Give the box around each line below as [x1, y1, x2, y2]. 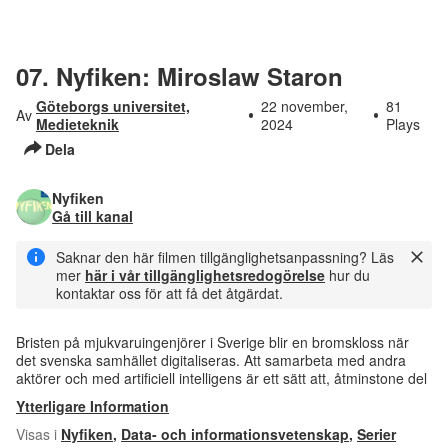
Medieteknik [36, 114, 119, 134]
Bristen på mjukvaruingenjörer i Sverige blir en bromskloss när [16, 332, 409, 352]
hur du [325, 265, 370, 285]
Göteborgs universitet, [36, 96, 190, 116]
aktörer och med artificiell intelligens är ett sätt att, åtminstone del [16, 368, 427, 388]
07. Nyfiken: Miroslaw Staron [16, 59, 343, 93]
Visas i [16, 424, 57, 445]
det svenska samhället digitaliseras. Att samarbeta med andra [16, 350, 406, 370]
